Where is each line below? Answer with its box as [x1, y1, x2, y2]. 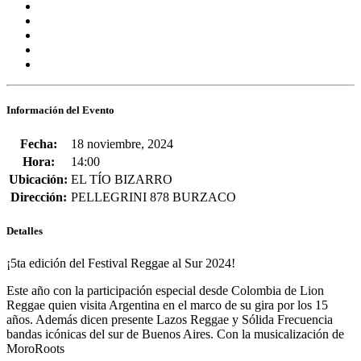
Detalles [6, 225, 43, 238]
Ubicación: [9, 172, 68, 187]
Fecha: [19, 137, 57, 151]
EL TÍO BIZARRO [71, 172, 172, 187]
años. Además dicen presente [6, 312, 156, 326]
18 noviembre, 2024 [71, 137, 173, 151]
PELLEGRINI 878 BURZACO [71, 190, 236, 205]
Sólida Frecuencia [242, 312, 333, 326]
